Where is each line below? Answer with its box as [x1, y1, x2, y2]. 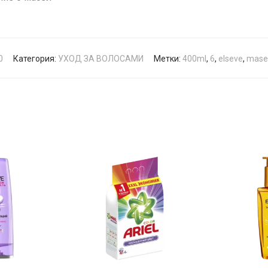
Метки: [154, 54, 182, 63]
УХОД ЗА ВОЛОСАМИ [58, 54, 144, 63]
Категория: [13, 54, 58, 63]
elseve [218, 54, 243, 63]
